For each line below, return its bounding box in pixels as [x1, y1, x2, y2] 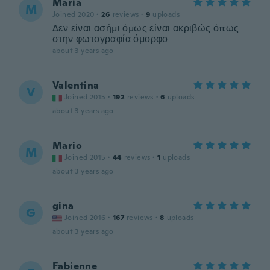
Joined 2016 [64, 213, 106, 222]
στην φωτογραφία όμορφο [52, 33, 168, 45]
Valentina [52, 79, 99, 92]
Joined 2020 [52, 10, 95, 19]
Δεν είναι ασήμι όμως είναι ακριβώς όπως [52, 22, 239, 34]
